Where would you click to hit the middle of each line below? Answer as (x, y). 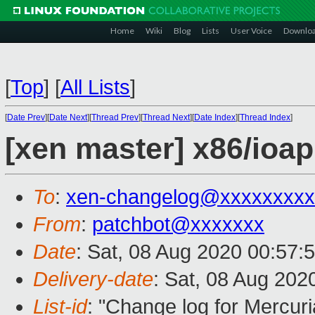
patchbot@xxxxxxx (178, 225)
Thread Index (265, 117)
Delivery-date (93, 279)
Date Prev (26, 117)
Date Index (215, 117)
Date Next (68, 117)
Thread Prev (115, 117)
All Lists (95, 87)
